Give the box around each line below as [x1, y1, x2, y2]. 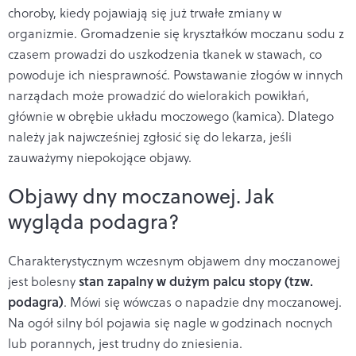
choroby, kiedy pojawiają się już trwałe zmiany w [8, 3, 281, 21]
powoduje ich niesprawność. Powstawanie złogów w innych [8, 65, 343, 83]
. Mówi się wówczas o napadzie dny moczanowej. [64, 292, 342, 311]
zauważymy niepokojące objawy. [8, 148, 192, 166]
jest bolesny [8, 272, 79, 290]
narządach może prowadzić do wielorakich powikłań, [8, 86, 309, 104]
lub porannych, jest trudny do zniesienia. [8, 334, 242, 352]
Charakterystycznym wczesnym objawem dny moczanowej [8, 251, 340, 269]
